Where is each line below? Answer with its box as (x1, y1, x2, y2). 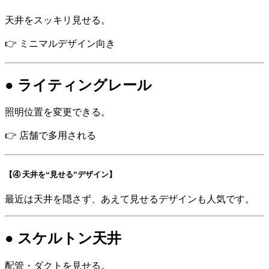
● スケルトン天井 (5, 230, 121, 246)
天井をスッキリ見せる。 (5, 14, 110, 25)
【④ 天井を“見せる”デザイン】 (5, 169, 116, 179)
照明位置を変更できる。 (5, 107, 110, 118)
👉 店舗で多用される (5, 130, 96, 141)
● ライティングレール (5, 77, 152, 93)
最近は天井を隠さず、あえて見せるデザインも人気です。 (5, 193, 255, 204)
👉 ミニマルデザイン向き (5, 38, 115, 49)
